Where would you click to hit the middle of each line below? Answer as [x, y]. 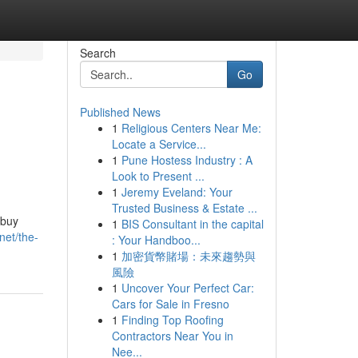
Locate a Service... [159, 144]
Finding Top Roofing [172, 320]
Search [97, 53]
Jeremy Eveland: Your [177, 192]
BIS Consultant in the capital [192, 224]
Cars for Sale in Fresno [170, 304]
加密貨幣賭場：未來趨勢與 [188, 256]
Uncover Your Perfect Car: [187, 288]
